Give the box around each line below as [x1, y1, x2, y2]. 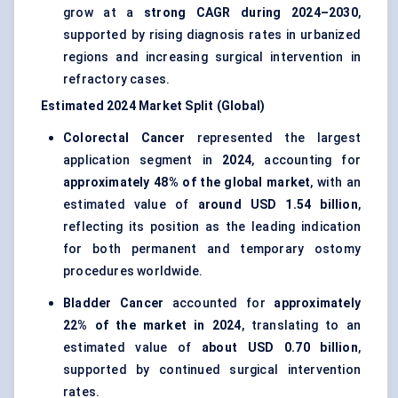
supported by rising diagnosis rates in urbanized [63, 28, 361, 43]
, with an [310, 175, 361, 190]
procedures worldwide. [63, 264, 203, 279]
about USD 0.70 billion [202, 340, 358, 355]
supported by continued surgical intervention [63, 362, 361, 378]
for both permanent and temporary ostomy [63, 242, 361, 257]
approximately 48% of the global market [63, 175, 311, 190]
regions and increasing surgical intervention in [63, 50, 361, 65]
